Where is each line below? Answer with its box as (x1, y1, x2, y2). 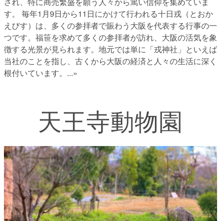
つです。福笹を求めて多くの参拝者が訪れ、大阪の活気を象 (4, 31, 217, 43)
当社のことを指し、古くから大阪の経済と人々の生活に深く (4, 55, 217, 67)
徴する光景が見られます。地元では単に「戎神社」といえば (4, 43, 217, 55)
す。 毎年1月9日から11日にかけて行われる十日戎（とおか (4, 7, 213, 19)
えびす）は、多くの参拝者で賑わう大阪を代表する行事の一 (4, 19, 217, 31)
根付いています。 (4, 67, 67, 78)
